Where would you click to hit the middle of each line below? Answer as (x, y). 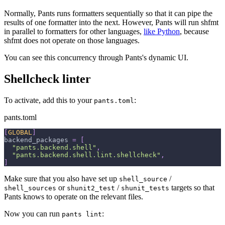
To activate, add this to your (49, 100)
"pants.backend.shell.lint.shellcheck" (86, 155)
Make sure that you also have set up (62, 179)
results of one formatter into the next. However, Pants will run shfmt (111, 23)
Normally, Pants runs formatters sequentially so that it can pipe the (108, 14)
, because (194, 32)
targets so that (192, 188)
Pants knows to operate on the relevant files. (74, 197)
